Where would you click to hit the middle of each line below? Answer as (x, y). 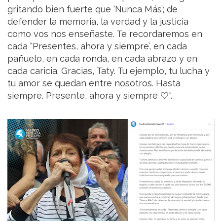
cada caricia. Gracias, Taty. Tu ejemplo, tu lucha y (109, 71)
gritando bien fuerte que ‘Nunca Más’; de (92, 9)
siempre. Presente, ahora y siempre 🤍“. (90, 95)
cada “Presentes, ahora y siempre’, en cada (97, 46)
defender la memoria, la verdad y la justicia (98, 21)
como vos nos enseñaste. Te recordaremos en (105, 34)
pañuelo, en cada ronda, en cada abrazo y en (102, 58)
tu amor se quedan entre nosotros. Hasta (94, 83)
